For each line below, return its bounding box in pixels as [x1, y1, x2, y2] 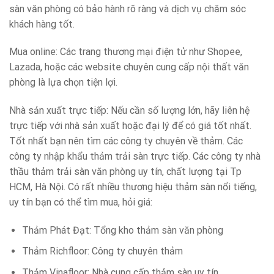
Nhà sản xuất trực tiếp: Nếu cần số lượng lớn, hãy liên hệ [9, 105, 250, 117]
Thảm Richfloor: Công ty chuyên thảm [21, 245, 183, 257]
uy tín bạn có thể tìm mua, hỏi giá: [9, 196, 152, 209]
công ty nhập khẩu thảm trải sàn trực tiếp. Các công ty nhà [9, 150, 261, 163]
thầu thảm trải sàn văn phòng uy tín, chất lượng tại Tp [9, 166, 242, 178]
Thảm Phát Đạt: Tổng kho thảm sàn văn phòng [21, 224, 223, 236]
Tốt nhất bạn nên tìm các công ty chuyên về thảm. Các [9, 135, 243, 147]
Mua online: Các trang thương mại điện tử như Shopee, [9, 46, 242, 58]
